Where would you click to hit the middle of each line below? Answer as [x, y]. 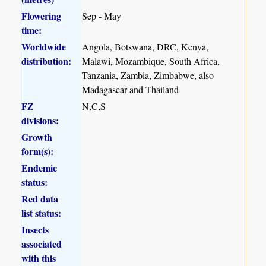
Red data [40, 198]
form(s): [38, 151]
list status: [42, 213]
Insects [35, 229]
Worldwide [44, 46]
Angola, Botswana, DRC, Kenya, [145, 46]
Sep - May [102, 15]
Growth [37, 137]
